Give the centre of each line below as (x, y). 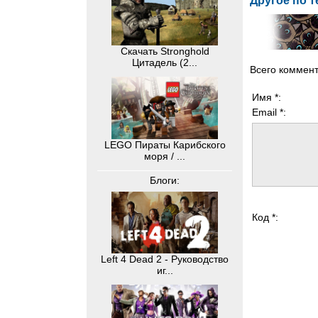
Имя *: (267, 97)
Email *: (269, 112)
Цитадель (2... (165, 63)
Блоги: (165, 180)
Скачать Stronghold (165, 51)
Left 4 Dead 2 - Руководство (165, 259)
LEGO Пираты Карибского (165, 144)
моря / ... (165, 156)
